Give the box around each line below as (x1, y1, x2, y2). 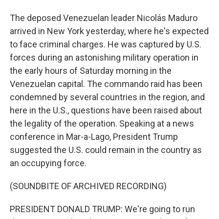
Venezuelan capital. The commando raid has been (10, 79, 202, 89)
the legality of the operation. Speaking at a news (10, 118, 194, 129)
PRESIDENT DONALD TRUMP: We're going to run (10, 204, 195, 214)
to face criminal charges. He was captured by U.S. (10, 39, 201, 49)
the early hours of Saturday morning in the (10, 66, 172, 76)
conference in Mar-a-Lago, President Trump (10, 131, 178, 142)
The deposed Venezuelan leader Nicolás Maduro (10, 13, 197, 23)
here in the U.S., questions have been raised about (10, 105, 202, 115)
